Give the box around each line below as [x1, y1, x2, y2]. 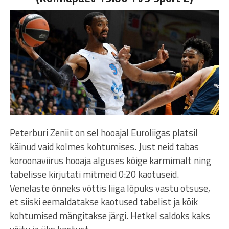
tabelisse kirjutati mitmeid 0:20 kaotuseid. [9, 167, 179, 181]
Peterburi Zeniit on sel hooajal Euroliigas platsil [9, 125, 198, 140]
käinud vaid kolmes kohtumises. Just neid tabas [9, 139, 199, 154]
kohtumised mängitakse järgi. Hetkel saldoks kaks [9, 208, 210, 223]
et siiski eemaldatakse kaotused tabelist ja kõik [9, 194, 198, 209]
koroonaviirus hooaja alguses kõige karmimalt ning [9, 153, 211, 168]
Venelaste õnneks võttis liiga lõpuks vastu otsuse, [9, 180, 210, 195]
